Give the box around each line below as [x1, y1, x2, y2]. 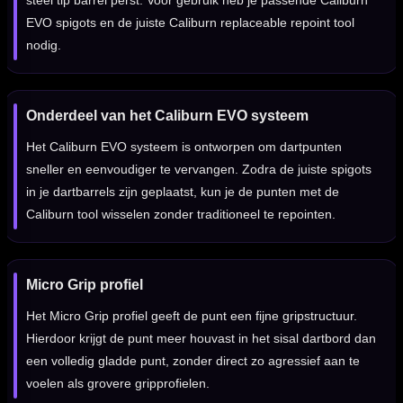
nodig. [26, 38, 61, 53]
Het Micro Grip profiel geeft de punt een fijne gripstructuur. [26, 309, 357, 324]
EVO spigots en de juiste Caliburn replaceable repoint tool [26, 15, 354, 31]
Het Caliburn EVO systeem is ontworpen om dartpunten [26, 139, 342, 155]
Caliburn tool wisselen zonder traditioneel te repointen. [26, 207, 336, 222]
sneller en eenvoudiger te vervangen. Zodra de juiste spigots [26, 162, 372, 177]
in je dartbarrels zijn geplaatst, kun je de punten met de [26, 184, 339, 200]
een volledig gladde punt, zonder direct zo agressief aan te [26, 354, 360, 369]
